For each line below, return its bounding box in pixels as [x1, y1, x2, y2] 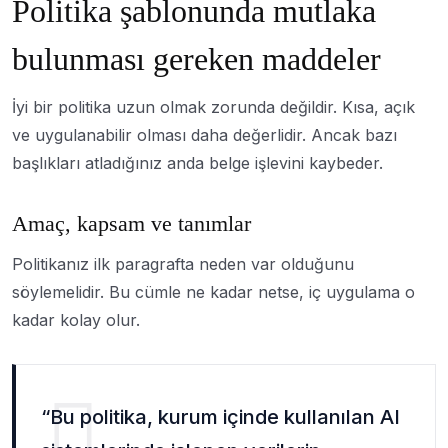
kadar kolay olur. [12, 309, 140, 330]
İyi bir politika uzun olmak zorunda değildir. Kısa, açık [12, 96, 415, 117]
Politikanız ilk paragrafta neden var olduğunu [12, 253, 354, 274]
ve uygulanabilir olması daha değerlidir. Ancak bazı [12, 124, 397, 145]
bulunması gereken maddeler [12, 40, 381, 77]
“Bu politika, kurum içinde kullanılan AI [41, 404, 400, 429]
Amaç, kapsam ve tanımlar [12, 210, 251, 236]
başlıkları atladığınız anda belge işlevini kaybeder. [12, 152, 383, 173]
